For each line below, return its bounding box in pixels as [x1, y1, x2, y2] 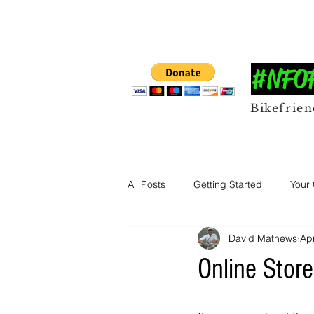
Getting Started [193, 177, 262, 191]
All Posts [128, 177, 165, 191]
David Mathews [228, 231, 297, 245]
